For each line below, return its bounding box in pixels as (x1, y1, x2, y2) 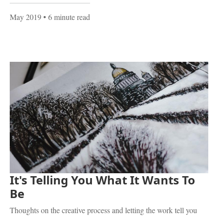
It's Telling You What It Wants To (10, 172, 195, 188)
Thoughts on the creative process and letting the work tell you (10, 205, 197, 216)
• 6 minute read (41, 11, 90, 22)
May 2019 (10, 11, 41, 22)
